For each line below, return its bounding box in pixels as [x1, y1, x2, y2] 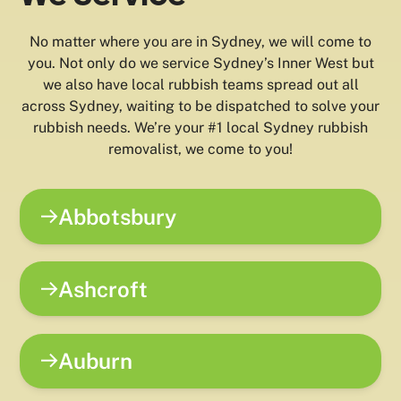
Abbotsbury [58, 203, 177, 229]
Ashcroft [58, 276, 149, 302]
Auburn [58, 348, 133, 374]
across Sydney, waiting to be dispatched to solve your [21, 98, 380, 115]
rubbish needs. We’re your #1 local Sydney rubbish [33, 119, 368, 137]
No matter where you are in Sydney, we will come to [30, 33, 371, 51]
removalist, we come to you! [108, 141, 293, 158]
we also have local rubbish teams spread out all [42, 76, 359, 94]
